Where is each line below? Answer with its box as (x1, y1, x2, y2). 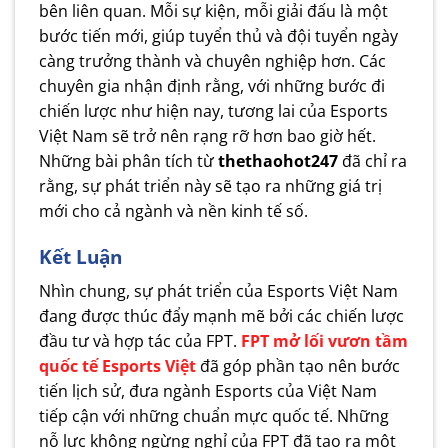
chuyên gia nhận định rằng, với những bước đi (39, 75, 385, 98)
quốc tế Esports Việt (39, 354, 196, 377)
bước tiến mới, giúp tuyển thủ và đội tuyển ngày (39, 25, 398, 48)
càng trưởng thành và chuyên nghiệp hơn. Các (39, 50, 386, 73)
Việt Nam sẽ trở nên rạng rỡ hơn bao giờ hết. (39, 125, 376, 148)
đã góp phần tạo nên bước (196, 354, 400, 377)
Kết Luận (39, 242, 122, 270)
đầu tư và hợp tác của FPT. (39, 329, 241, 352)
